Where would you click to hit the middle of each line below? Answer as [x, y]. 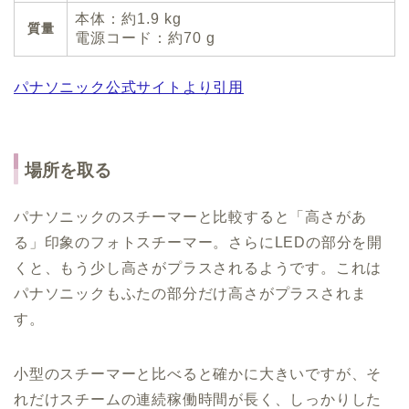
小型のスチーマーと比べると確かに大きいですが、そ [198, 373]
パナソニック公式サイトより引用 [129, 88]
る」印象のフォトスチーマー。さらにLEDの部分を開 [198, 242]
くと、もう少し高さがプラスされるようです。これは [198, 267]
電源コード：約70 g [145, 38]
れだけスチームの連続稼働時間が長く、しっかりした [198, 399]
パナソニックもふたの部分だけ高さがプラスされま [190, 293]
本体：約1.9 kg [128, 19]
